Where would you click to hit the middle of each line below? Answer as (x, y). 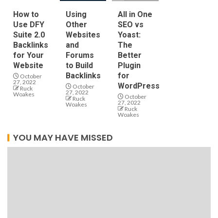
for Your (28, 55)
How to (26, 14)
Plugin (129, 65)
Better (130, 55)
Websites (83, 35)
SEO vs (131, 24)
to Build (79, 65)
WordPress (139, 86)
